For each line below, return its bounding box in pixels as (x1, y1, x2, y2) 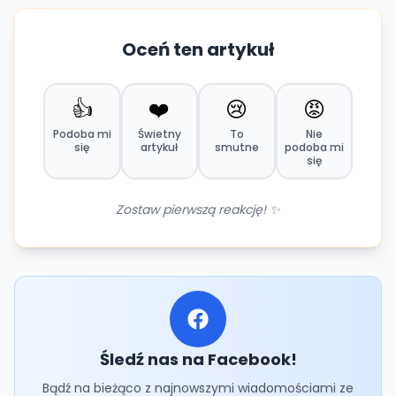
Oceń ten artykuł (122, 37, 274, 62)
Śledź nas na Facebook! (99, 348, 297, 370)
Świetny (137, 126, 181, 141)
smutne (214, 140, 259, 155)
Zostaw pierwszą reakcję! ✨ (116, 201, 280, 218)
